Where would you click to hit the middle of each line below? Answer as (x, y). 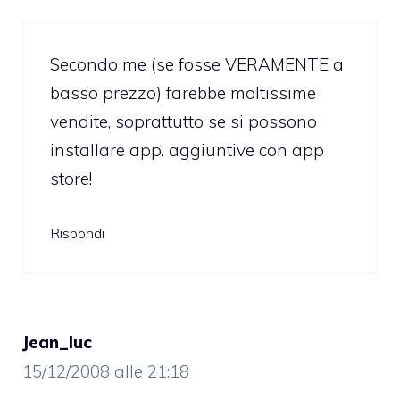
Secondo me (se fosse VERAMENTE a (197, 64)
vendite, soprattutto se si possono (183, 121)
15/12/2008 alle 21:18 (106, 372)
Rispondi (77, 233)
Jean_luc (57, 342)
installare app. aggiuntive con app (187, 150)
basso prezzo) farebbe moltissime (183, 92)
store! (71, 178)
